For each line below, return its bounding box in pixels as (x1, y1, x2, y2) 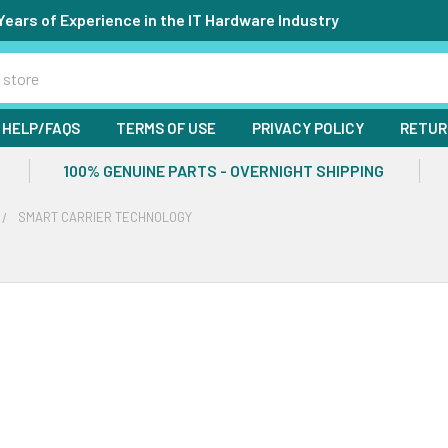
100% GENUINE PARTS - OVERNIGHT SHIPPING (63, 161, 385, 180)
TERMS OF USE (116, 119, 216, 137)
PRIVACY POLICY (252, 119, 364, 137)
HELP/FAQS (2, 119, 80, 137)
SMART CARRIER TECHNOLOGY (18, 209, 193, 225)
